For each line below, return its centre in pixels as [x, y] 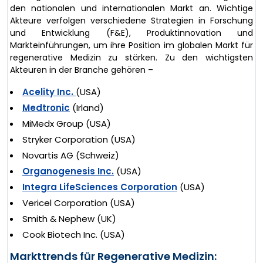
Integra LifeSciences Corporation [100, 187]
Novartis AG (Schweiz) [71, 156]
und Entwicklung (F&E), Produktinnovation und [131, 33]
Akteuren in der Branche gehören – [82, 70]
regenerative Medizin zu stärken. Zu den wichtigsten [131, 58]
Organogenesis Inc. [68, 171]
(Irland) [87, 108]
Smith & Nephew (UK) [69, 219]
